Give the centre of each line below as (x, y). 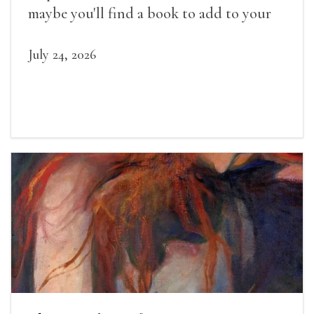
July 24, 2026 (62, 55)
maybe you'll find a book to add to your (150, 14)
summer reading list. (90, 35)
